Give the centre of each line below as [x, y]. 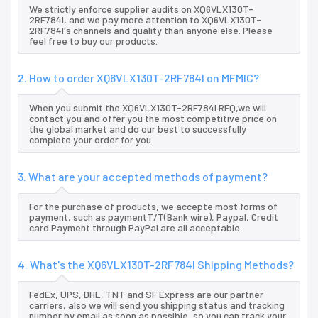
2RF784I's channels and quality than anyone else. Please [151, 31]
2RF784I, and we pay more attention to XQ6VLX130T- [145, 20]
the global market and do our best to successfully [138, 129]
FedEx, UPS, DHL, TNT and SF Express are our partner [146, 295]
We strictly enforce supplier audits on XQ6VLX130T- [141, 9]
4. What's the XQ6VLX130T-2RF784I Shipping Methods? [156, 265]
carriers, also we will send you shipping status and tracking [157, 305]
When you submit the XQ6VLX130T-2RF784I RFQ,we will [148, 108]
